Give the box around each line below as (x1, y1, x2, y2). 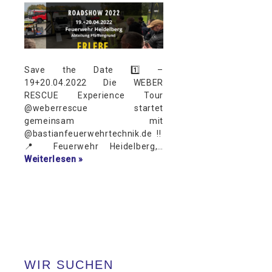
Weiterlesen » (24, 154, 84, 165)
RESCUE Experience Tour (24, 90, 164, 101)
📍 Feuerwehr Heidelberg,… (24, 141, 164, 152)
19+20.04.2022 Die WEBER (24, 78, 164, 88)
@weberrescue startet (24, 103, 164, 114)
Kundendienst (13, 16, 90, 34)
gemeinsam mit (24, 116, 164, 126)
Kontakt (13, 56, 56, 74)
